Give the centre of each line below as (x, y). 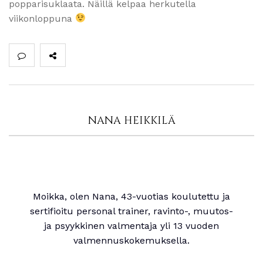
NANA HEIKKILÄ (131, 120)
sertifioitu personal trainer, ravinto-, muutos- (131, 211)
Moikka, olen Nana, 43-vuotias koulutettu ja (131, 196)
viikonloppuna (42, 18)
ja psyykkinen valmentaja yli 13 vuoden (131, 225)
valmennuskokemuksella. (131, 240)
